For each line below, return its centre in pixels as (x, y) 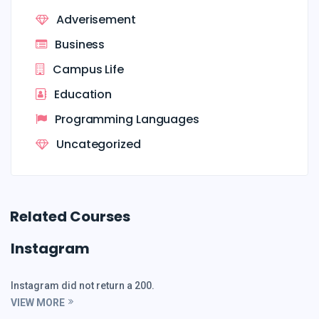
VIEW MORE (38, 302)
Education (83, 94)
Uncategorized (99, 144)
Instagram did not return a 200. (83, 285)
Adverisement (96, 19)
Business (80, 44)
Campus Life (88, 69)
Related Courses (70, 216)
